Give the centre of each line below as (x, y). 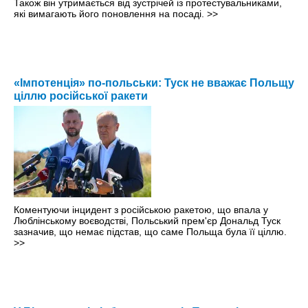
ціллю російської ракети (81, 96)
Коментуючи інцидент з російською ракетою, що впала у (141, 210)
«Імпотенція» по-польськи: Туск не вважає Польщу (154, 83)
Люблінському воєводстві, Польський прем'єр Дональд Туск (147, 221)
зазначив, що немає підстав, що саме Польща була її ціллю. (150, 232)
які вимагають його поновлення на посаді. (110, 14)
